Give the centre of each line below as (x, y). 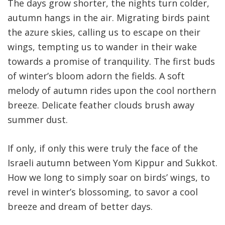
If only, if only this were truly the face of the (103, 148)
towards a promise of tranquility (78, 62)
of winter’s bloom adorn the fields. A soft (96, 76)
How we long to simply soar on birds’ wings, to (109, 178)
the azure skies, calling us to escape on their (104, 32)
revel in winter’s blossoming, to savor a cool (103, 192)
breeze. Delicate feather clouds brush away (101, 105)
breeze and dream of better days (79, 207)
